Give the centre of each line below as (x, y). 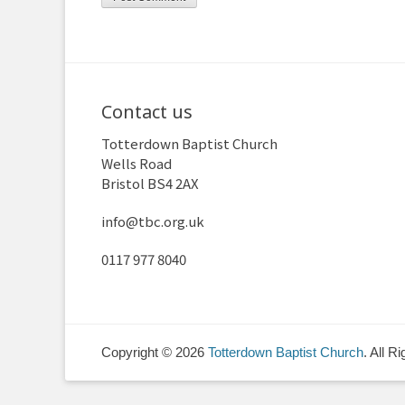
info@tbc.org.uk (153, 221)
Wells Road (137, 163)
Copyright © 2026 (155, 352)
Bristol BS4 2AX (150, 183)
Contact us (147, 111)
